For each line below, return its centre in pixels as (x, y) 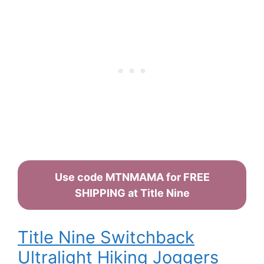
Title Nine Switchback (106, 237)
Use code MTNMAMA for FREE (132, 177)
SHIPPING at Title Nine (132, 193)
